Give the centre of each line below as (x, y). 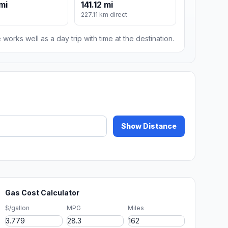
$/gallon (18, 208)
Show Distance (149, 126)
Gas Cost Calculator (42, 193)
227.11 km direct (104, 15)
